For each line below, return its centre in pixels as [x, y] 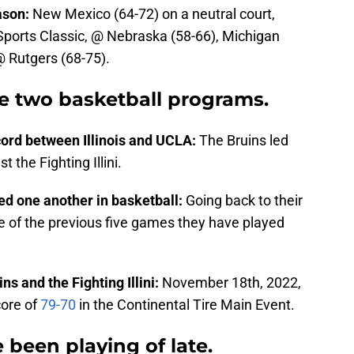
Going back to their [244, 201]
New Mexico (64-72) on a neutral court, [154, 14]
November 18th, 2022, [232, 283]
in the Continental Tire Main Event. [185, 305]
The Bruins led [244, 141]
